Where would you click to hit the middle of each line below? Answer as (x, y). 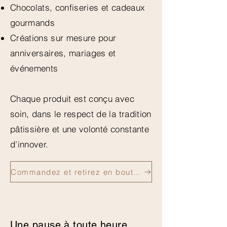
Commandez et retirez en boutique (137, 172)
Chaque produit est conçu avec (72, 99)
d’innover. (29, 144)
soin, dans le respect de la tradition (81, 114)
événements (34, 68)
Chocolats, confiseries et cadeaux (78, 8)
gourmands (33, 23)
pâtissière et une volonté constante (80, 129)
